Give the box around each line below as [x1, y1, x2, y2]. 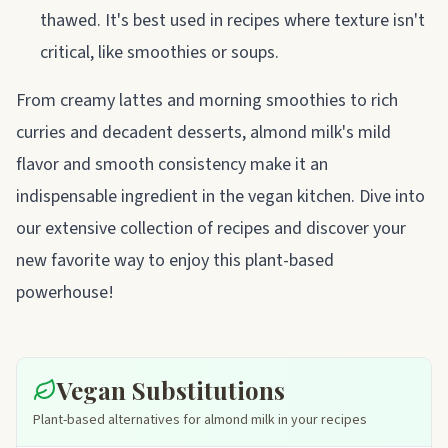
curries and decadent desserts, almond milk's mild [16, 119, 391, 145]
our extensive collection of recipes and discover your [16, 215, 406, 241]
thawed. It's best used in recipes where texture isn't [40, 7, 425, 33]
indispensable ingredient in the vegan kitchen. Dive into [16, 183, 425, 209]
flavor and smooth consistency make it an [16, 151, 328, 177]
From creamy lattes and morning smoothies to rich [16, 87, 398, 113]
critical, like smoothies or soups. [40, 39, 279, 65]
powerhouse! [16, 279, 114, 305]
